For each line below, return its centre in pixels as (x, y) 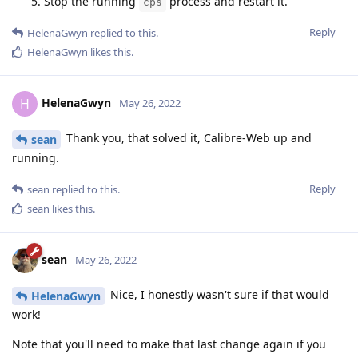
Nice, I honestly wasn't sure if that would (218, 294)
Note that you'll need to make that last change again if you (169, 344)
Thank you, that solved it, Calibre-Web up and (187, 138)
